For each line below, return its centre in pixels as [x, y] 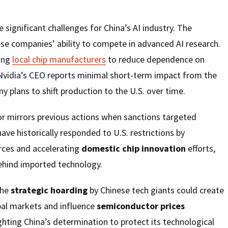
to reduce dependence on [155, 59]
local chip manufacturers [59, 59]
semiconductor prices [141, 206]
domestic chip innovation [134, 148]
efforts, [201, 148]
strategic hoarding [49, 190]
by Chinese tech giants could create [156, 190]
